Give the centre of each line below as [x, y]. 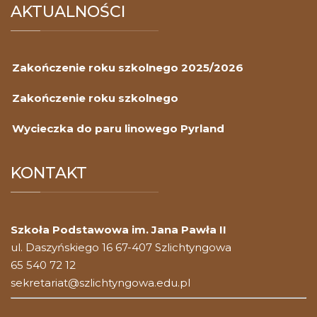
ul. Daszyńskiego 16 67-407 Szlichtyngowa [121, 248]
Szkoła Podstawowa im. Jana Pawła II [119, 230]
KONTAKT [49, 173]
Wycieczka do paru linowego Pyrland [118, 129]
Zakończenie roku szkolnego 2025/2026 [128, 68]
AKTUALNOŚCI [68, 12]
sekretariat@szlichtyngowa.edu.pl [100, 283]
